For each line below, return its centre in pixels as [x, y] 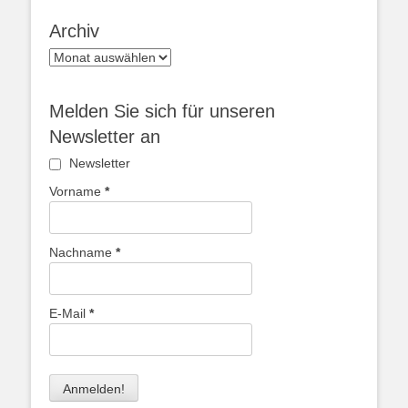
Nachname [82, 252]
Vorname [77, 191]
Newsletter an [105, 137]
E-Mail [69, 313]
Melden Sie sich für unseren [162, 111]
